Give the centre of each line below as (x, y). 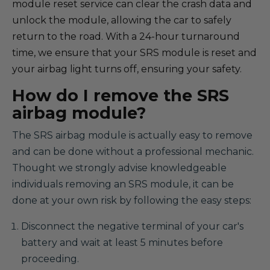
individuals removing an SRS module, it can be (123, 184)
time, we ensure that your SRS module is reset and (134, 53)
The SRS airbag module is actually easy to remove (132, 135)
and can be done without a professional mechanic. (133, 152)
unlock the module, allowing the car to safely (122, 20)
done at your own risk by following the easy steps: (132, 200)
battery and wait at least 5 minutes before (122, 243)
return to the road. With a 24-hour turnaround (126, 36)
